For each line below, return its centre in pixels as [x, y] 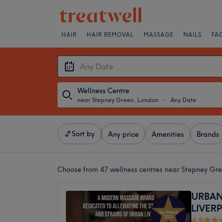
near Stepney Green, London [118, 100]
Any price [123, 134]
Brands [208, 134]
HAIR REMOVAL [110, 35]
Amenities [168, 134]
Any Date [183, 100]
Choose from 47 [84, 169]
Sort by [83, 134]
